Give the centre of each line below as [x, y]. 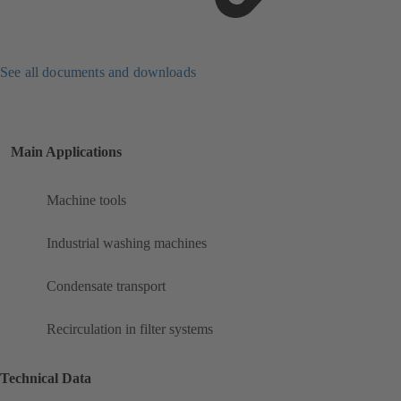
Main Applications [66, 152]
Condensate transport [106, 286]
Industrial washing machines [127, 243]
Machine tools [86, 200]
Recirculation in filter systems [130, 329]
